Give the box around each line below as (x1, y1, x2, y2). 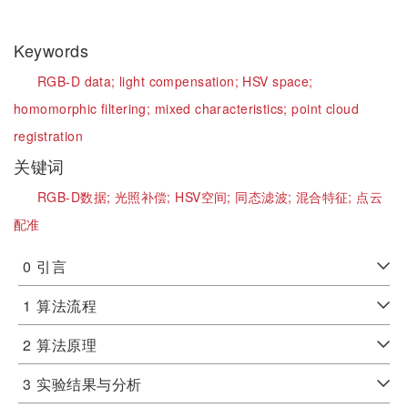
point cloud (291, 99, 359, 117)
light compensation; (119, 72, 243, 90)
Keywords (14, 38, 94, 62)
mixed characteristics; (154, 99, 292, 117)
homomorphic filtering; (14, 99, 155, 117)
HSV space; (242, 72, 313, 90)
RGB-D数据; (37, 188, 115, 206)
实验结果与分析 (36, 373, 142, 394)
